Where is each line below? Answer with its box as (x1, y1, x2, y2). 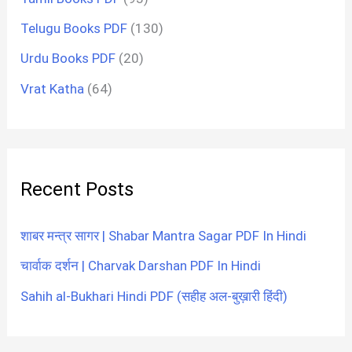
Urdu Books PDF (20, 50, 116, 67)
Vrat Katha (20, 80, 85, 97)
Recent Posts (20, 178, 134, 201)
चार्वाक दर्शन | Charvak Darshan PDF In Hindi (20, 258, 262, 274)
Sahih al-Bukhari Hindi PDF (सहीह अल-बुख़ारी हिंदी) (20, 288, 288, 304)
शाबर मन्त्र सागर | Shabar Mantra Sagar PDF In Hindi (20, 228, 307, 244)
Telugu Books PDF (20, 20, 128, 37)
